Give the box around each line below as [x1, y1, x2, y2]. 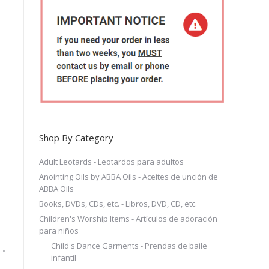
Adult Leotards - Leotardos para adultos [38, 156, 184, 167]
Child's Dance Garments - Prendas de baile [50, 240, 207, 251]
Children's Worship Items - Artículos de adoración [38, 213, 217, 224]
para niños [38, 225, 79, 236]
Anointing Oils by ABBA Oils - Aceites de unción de [38, 171, 218, 182]
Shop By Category [38, 131, 113, 144]
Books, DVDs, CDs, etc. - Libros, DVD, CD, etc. [38, 198, 197, 209]
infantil [50, 252, 76, 263]
